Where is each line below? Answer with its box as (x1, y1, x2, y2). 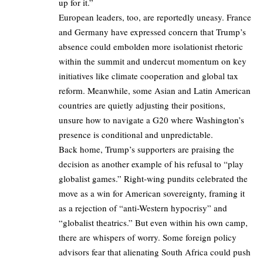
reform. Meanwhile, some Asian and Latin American (59, 84, 251, 96)
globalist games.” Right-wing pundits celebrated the (59, 172, 248, 184)
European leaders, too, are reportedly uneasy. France (59, 11, 251, 23)
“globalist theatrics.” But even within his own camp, (59, 216, 248, 228)
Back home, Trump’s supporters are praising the (59, 143, 234, 155)
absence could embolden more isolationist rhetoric (59, 40, 243, 52)
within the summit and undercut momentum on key (59, 55, 247, 67)
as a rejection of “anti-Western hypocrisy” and (59, 201, 227, 214)
